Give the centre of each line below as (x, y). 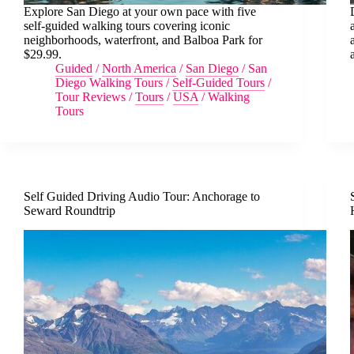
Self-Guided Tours (218, 82)
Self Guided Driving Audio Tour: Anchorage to (142, 196)
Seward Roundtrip (70, 210)
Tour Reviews (90, 96)
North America (139, 68)
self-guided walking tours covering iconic (127, 25)
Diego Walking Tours (109, 82)
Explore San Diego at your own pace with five (140, 11)
